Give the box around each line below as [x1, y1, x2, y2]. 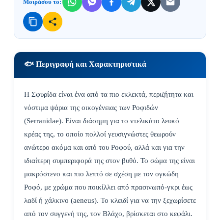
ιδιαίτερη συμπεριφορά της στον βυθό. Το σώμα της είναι [24, 157, 195, 165]
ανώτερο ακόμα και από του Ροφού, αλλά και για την [24, 143, 185, 152]
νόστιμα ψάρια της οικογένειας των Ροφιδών [24, 104, 158, 112]
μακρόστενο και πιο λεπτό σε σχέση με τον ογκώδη [24, 170, 179, 178]
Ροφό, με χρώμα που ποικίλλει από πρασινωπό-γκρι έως [24, 183, 192, 192]
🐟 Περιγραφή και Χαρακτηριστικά [24, 60, 146, 69]
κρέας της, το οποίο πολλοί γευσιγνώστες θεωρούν [24, 130, 176, 138]
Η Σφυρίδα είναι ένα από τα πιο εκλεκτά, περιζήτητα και [24, 90, 193, 99]
